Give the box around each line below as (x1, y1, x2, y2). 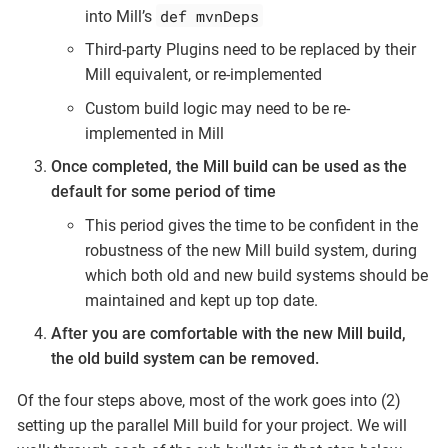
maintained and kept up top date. (85, 290, 318, 310)
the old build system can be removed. (51, 349, 319, 369)
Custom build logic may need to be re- (85, 98, 350, 118)
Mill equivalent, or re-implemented (85, 65, 322, 85)
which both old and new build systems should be (85, 265, 428, 285)
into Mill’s (85, 6, 156, 26)
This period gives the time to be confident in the (85, 215, 418, 235)
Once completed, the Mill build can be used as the (51, 157, 407, 177)
